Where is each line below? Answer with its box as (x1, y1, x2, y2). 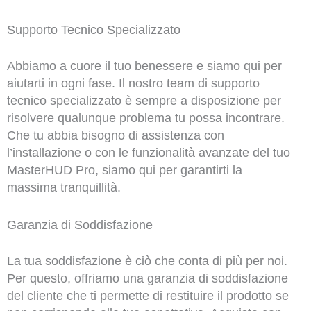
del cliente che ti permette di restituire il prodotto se (6, 288, 289, 303)
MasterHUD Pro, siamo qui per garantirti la (6, 162, 242, 177)
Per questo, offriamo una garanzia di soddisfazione (6, 271, 288, 285)
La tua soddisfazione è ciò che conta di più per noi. (6, 253, 287, 268)
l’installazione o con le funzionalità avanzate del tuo (6, 145, 290, 160)
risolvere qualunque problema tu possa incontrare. (6, 110, 285, 125)
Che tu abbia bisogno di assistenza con (6, 128, 224, 142)
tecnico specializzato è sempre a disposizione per (6, 93, 281, 108)
